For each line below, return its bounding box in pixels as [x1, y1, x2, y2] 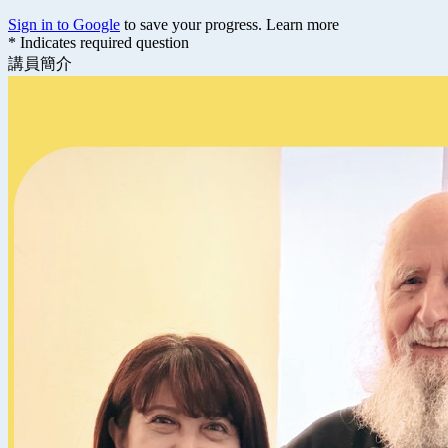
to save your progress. [120, 16, 266, 34]
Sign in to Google [8, 16, 120, 34]
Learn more [266, 16, 339, 34]
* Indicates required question [8, 34, 189, 52]
